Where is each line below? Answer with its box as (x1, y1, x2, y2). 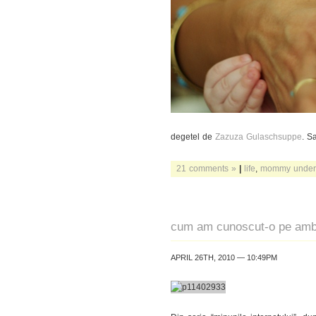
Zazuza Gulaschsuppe (215, 132, 302, 141)
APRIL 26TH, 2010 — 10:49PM (171, 253, 277, 262)
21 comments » (176, 164, 236, 173)
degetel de (171, 132, 215, 141)
